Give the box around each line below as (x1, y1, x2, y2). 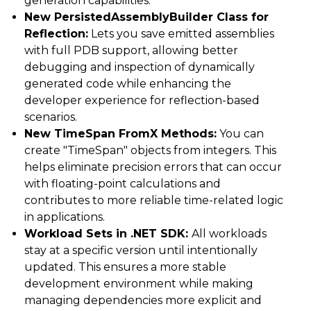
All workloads (192, 227, 267, 241)
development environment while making (24, 277, 253, 291)
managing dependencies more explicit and (24, 294, 262, 308)
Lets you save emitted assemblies (88, 27, 274, 41)
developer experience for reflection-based (24, 94, 260, 108)
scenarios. (24, 110, 77, 124)
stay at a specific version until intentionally (24, 244, 258, 258)
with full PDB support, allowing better (24, 44, 238, 58)
